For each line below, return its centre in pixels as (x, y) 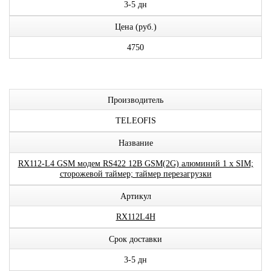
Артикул (135, 196)
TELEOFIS (135, 121)
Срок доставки (135, 239)
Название (135, 143)
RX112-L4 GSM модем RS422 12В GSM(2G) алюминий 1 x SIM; (135, 164)
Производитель (135, 100)
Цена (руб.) (135, 27)
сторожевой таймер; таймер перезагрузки (135, 174)
